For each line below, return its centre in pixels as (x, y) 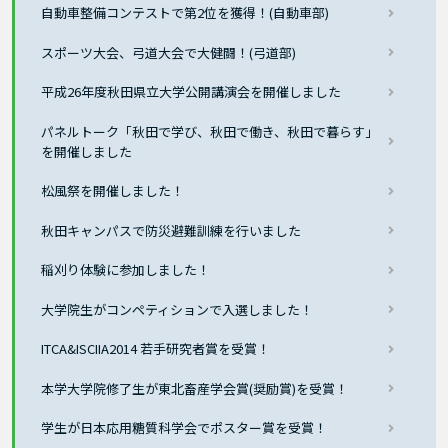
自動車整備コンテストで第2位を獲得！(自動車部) (185, 13)
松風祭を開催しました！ (113, 191)
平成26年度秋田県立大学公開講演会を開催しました (191, 92)
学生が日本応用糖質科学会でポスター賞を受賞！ (184, 428)
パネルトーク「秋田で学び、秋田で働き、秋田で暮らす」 (210, 131)
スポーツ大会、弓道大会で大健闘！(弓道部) (169, 52)
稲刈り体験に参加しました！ (126, 270)
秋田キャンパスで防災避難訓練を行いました (171, 230)
